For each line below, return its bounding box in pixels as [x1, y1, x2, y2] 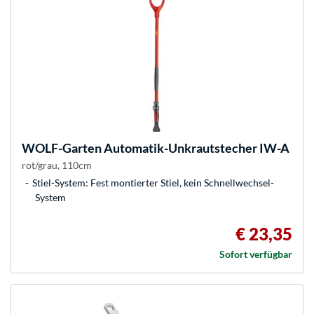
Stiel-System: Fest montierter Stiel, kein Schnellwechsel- [32, 177, 274, 189]
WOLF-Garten [22, 140, 102, 156]
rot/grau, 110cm [22, 159, 92, 172]
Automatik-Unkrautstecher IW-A [102, 140, 289, 156]
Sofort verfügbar [219, 248, 292, 261]
